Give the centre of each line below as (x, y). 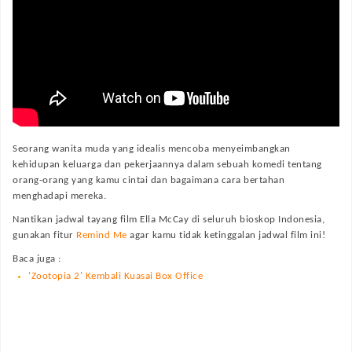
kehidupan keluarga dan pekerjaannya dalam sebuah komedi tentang (167, 165)
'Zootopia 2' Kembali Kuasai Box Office (115, 276)
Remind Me (102, 235)
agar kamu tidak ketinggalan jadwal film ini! (226, 235)
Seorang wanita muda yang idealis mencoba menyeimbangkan (152, 149)
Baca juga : (37, 259)
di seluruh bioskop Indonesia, (257, 220)
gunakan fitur (44, 235)
